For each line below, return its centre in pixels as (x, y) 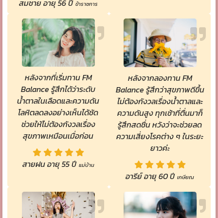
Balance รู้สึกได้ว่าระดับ (58, 89)
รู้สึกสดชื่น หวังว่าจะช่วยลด (160, 124)
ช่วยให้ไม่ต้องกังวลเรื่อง (58, 124)
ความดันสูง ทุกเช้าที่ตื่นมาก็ (160, 113)
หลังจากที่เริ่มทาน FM (58, 78)
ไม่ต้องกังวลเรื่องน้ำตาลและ (160, 101)
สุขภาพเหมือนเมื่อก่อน (58, 136)
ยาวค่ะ (160, 148)
